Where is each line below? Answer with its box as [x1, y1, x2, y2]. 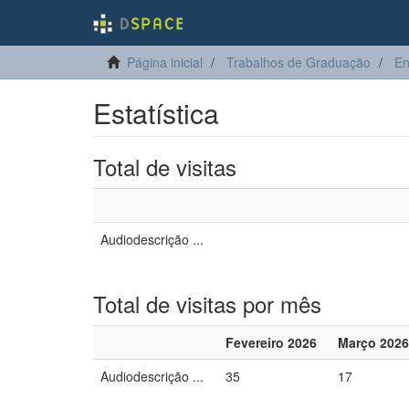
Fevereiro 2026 [225, 333, 317, 351]
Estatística [93, 93, 219, 132]
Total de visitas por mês [93, 288, 321, 320]
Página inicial [127, 53, 203, 71]
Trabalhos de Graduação [226, 53, 371, 71]
